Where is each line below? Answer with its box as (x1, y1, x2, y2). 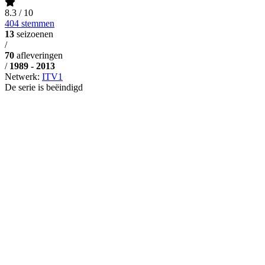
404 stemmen (5, 18, 54, 28)
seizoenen (17, 28, 53, 39)
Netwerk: (5, 71, 42, 82)
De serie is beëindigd (5, 82, 83, 92)
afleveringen (17, 50, 63, 60)
